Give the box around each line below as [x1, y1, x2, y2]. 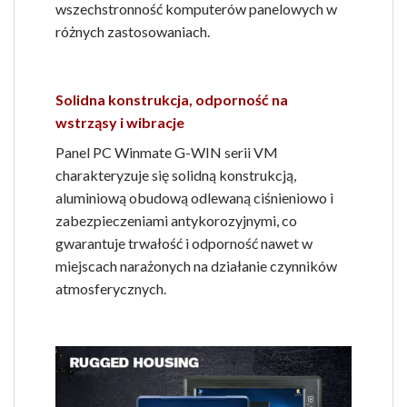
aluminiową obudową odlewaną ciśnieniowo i [55, 189, 333, 207]
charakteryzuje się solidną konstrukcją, [55, 166, 296, 184]
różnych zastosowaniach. [55, 22, 210, 40]
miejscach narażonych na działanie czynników [55, 257, 337, 275]
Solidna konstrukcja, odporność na [55, 91, 288, 109]
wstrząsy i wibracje [55, 114, 184, 132]
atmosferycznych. [55, 280, 166, 298]
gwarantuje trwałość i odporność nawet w [55, 234, 313, 253]
